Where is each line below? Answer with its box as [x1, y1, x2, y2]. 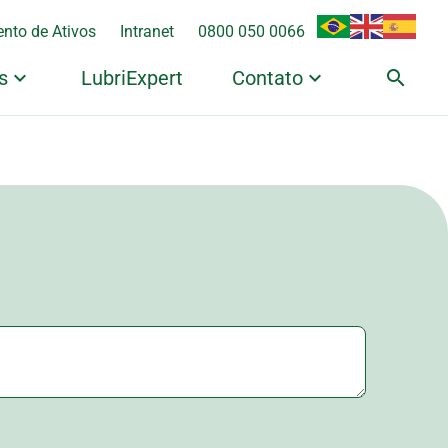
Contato [231, 65, 303, 90]
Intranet [120, 22, 174, 41]
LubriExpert [80, 65, 183, 90]
